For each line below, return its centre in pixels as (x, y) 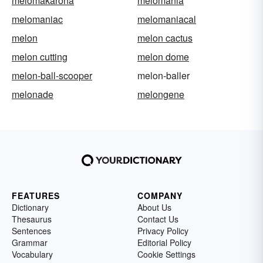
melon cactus (165, 38)
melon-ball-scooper (52, 75)
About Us (154, 207)
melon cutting (40, 56)
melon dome (163, 56)
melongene (161, 94)
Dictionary (30, 207)
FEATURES (36, 195)
